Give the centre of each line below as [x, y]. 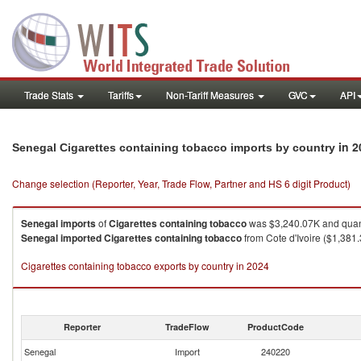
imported [81, 238]
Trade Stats [50, 95]
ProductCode [276, 327]
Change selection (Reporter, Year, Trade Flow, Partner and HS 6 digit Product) [181, 183]
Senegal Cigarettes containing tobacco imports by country [175, 147]
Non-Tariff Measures [211, 95]
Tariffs [121, 95]
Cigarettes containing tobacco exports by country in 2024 [145, 266]
